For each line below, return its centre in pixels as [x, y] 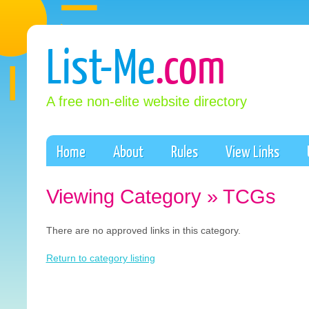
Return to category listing [100, 258]
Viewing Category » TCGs [161, 197]
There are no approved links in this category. [143, 230]
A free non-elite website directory [146, 101]
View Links [252, 151]
